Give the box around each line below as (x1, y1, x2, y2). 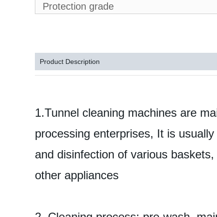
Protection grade (43, 1, 114, 12)
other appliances (35, 169, 119, 182)
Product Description (40, 58, 100, 65)
